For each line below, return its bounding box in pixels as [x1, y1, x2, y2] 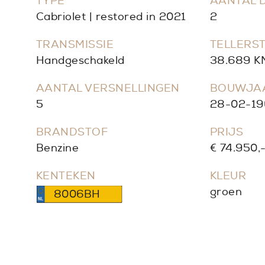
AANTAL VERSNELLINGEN [35, 82, 180, 96]
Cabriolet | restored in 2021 [35, 10, 186, 24]
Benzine [35, 141, 79, 156]
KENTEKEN [35, 169, 96, 183]
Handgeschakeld [35, 54, 125, 68]
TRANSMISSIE [35, 38, 114, 52]
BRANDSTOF [35, 125, 108, 140]
